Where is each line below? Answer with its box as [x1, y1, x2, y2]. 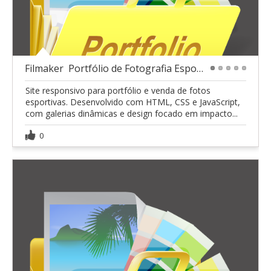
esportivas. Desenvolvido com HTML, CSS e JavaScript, [25, 96, 240, 108]
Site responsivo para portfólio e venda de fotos [25, 85, 211, 97]
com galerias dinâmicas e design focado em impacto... [25, 108, 238, 120]
